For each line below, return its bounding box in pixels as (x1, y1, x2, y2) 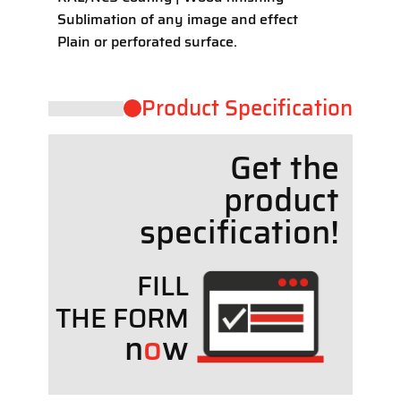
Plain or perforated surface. (57, 30, 237, 54)
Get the (230, 142, 339, 194)
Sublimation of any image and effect (57, 8, 298, 31)
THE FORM (55, 297, 189, 340)
